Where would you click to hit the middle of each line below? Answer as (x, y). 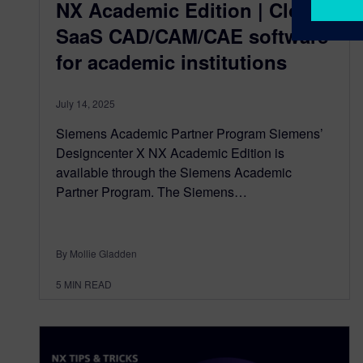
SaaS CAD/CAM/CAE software (192, 36)
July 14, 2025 (85, 104)
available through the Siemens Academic (174, 173)
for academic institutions (171, 62)
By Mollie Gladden (96, 254)
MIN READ (88, 284)
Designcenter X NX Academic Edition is (170, 153)
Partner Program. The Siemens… (152, 192)
